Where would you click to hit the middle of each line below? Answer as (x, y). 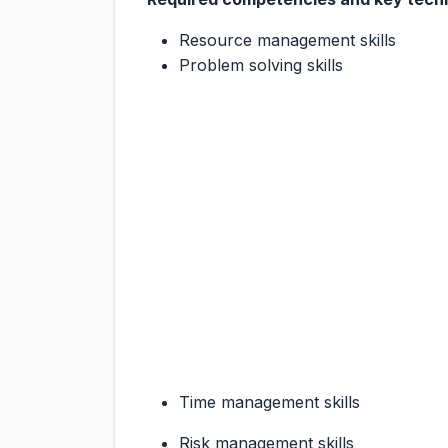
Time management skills (269, 402)
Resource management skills (287, 40)
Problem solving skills (261, 65)
